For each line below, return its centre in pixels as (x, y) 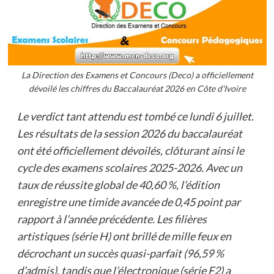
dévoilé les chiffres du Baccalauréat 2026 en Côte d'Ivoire (137, 89)
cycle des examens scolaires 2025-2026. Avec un (129, 168)
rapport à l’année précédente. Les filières (112, 219)
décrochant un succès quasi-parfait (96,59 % (120, 254)
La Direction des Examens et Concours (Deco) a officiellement (137, 75)
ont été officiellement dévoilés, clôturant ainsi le (130, 151)
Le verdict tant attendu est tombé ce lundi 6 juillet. (135, 117)
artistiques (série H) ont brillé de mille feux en (124, 236)
